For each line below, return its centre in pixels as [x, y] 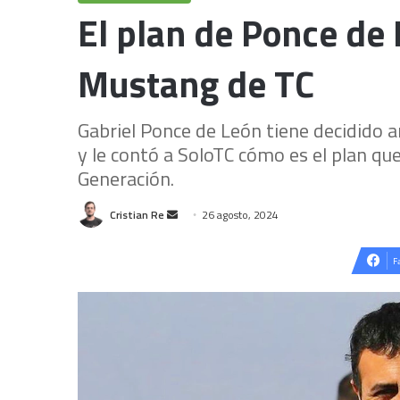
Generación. [126, 179]
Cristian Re [137, 215]
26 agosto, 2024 [240, 215]
